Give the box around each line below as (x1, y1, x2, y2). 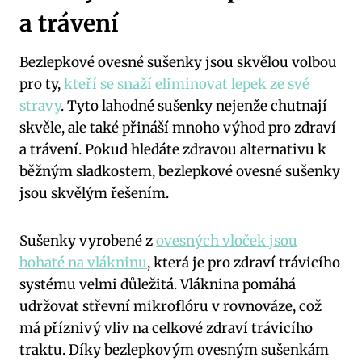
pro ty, (19, 74, 64, 93)
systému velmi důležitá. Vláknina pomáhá (19, 275, 296, 293)
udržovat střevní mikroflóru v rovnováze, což (19, 297, 322, 315)
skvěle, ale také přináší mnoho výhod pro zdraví (19, 118, 336, 137)
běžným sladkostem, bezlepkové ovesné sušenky (19, 162, 340, 180)
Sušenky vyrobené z (19, 231, 156, 250)
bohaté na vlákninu (19, 253, 147, 271)
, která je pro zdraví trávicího (147, 253, 340, 271)
